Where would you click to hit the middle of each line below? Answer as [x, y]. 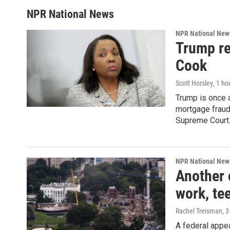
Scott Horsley [194, 83]
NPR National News [70, 14]
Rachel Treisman [199, 211]
